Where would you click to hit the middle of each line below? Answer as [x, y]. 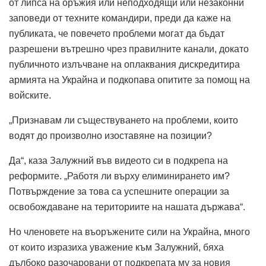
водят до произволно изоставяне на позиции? [110, 135]
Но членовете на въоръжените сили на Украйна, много [129, 232]
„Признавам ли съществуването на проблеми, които [123, 120]
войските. [30, 95]
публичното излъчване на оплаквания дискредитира [124, 64]
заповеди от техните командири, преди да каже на [120, 18]
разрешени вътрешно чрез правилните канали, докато [129, 49]
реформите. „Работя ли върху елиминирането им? [119, 176]
